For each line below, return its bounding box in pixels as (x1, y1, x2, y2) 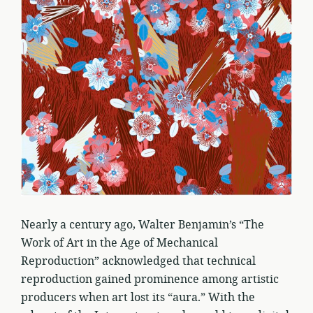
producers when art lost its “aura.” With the (21, 289, 255, 306)
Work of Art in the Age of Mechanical (21, 234, 218, 252)
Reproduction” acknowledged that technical (21, 252, 256, 270)
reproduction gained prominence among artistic (21, 270, 279, 288)
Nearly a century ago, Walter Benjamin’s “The (21, 216, 264, 233)
